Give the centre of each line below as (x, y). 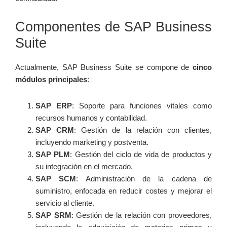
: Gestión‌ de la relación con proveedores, (142, 215)
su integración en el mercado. (84, 167)
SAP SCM (56, 179)
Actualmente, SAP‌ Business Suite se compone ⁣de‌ (104, 67)
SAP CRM (55, 130)
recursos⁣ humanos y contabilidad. (91, 118)
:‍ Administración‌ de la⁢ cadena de (144, 179)
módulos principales (51, 80)
